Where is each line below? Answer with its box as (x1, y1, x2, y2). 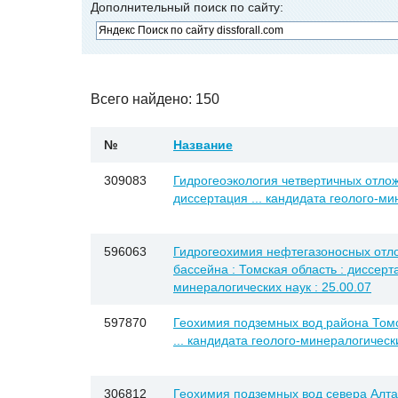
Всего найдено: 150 (91, 91, 219, 107)
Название (173, 138, 233, 153)
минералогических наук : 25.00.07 (173, 280, 371, 295)
